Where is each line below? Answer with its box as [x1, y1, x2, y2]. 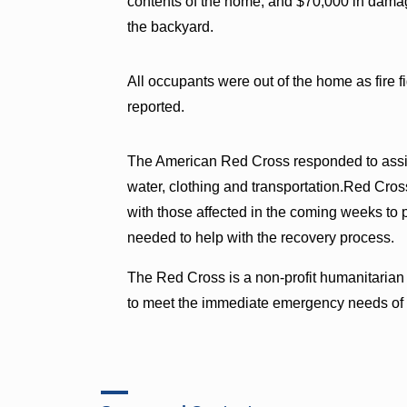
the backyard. [127, 18, 214, 35]
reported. [127, 98, 185, 114]
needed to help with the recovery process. [127, 229, 395, 245]
